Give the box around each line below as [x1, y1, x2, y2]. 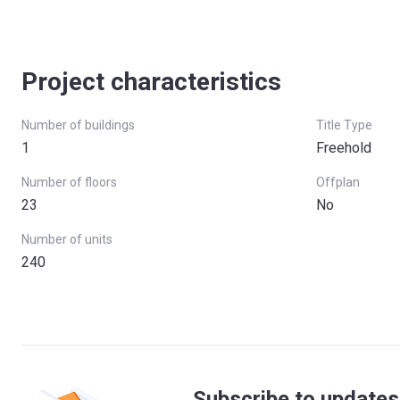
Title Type [316, 118, 372, 132]
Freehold [316, 139, 371, 156]
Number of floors [21, 175, 117, 189]
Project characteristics [21, 67, 281, 96]
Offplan [316, 175, 360, 189]
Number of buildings [21, 118, 135, 132]
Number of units [21, 232, 112, 246]
